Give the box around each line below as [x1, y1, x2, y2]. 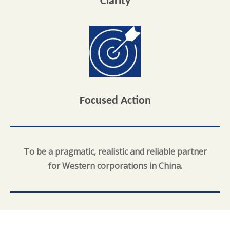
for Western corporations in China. [48, 160, 182, 171]
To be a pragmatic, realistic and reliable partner [23, 146, 207, 157]
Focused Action [79, 95, 151, 107]
